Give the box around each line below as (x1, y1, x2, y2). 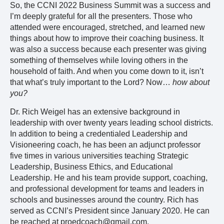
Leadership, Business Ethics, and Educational (10, 162, 173, 171)
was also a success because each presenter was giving (10, 45, 206, 54)
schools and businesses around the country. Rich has (10, 195, 198, 204)
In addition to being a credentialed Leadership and (10, 129, 187, 138)
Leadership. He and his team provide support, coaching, (10, 173, 207, 182)
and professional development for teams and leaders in (10, 184, 204, 193)
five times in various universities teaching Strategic (10, 151, 188, 160)
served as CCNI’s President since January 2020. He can (10, 206, 209, 215)
